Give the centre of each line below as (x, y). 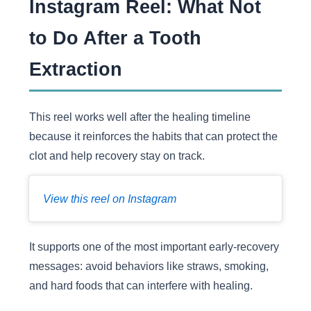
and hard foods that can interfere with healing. (141, 285)
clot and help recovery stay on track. (117, 156)
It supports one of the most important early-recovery (154, 246)
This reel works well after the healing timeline (140, 117)
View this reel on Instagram (109, 198)
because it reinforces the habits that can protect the (153, 136)
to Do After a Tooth (115, 37)
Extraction (75, 69)
